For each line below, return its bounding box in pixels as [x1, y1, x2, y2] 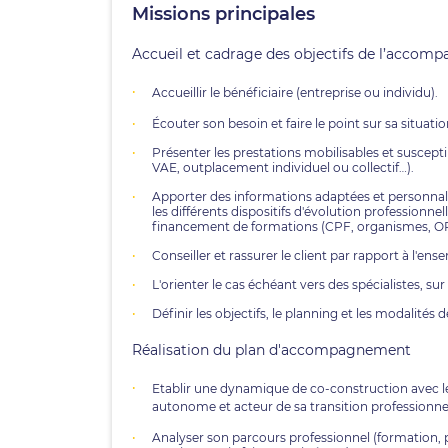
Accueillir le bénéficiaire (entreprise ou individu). [152, 85, 438, 100]
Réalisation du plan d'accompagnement [132, 341, 411, 359]
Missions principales [132, 3, 320, 25]
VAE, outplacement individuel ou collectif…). [152, 160, 414, 175]
